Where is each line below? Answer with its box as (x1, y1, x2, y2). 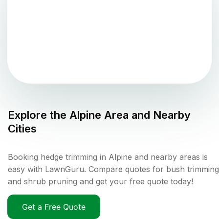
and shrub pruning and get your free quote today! (8, 176, 193, 187)
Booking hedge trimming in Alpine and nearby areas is (8, 152, 208, 162)
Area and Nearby (101, 109, 191, 122)
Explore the (8, 109, 69, 122)
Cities (8, 122, 37, 135)
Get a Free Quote (22, 202, 86, 212)
